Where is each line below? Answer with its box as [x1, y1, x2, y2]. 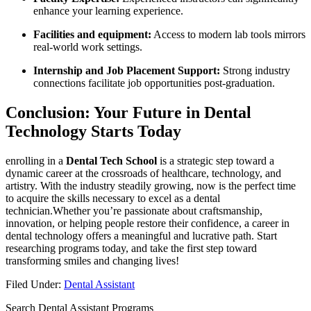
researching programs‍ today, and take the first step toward [6, 242, 257, 254]
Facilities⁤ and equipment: [33, 28, 151, 41]
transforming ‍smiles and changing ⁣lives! [6, 255, 179, 267]
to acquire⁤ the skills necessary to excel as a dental [6, 192, 220, 204]
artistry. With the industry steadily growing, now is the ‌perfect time [6, 180, 296, 192]
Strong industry [220, 65, 290, 77]
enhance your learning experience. [33, 5, 183, 17]
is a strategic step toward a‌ [157, 155, 274, 167]
